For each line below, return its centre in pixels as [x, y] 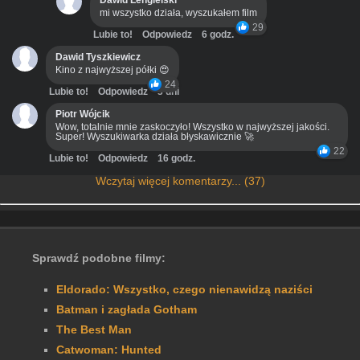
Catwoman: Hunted [109, 350]
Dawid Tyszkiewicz [98, 57]
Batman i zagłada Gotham [127, 310]
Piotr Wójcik [83, 115]
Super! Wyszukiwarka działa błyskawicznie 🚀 [155, 137]
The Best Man [94, 330]
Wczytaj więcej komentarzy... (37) [180, 181]
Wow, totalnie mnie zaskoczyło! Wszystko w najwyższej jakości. [192, 127]
